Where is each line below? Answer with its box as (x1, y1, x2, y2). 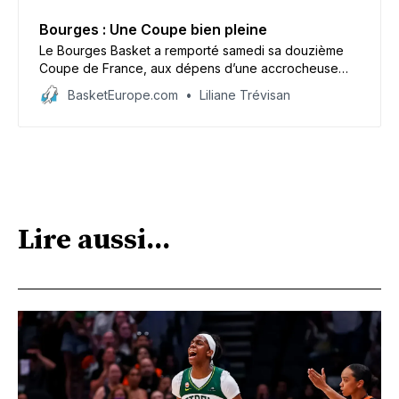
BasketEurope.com (68, 86, 178, 102)
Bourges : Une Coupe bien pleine (39, 20, 267, 38)
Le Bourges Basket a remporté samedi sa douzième (39, 42, 344, 58)
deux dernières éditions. (39, 95, 183, 111)
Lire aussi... (18, 222, 170, 258)
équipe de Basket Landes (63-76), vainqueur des (39, 77, 332, 94)
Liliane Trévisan (199, 86, 290, 102)
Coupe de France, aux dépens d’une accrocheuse (39, 60, 338, 76)
